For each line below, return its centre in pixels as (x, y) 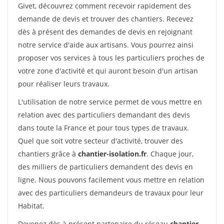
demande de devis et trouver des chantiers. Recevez (106, 19)
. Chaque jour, (170, 154)
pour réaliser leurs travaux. (64, 84)
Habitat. (31, 206)
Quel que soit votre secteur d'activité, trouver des (100, 141)
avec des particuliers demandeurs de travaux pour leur (111, 193)
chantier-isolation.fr (112, 154)
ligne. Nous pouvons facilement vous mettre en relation (111, 180)
